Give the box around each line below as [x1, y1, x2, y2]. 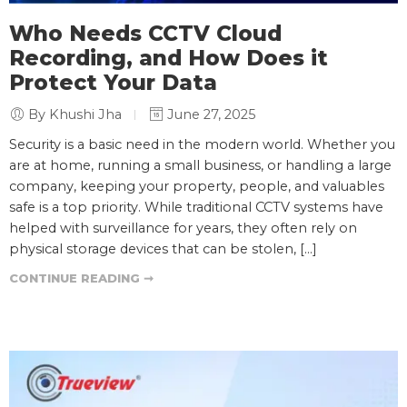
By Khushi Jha [25, 106, 125, 124]
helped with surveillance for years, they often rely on [9, 220, 357, 237]
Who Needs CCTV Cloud [9, 21, 282, 47]
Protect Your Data [9, 70, 217, 96]
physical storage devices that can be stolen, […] [9, 241, 317, 258]
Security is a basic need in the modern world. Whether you [9, 136, 395, 154]
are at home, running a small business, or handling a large [9, 157, 392, 174]
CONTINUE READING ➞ [9, 271, 154, 286]
